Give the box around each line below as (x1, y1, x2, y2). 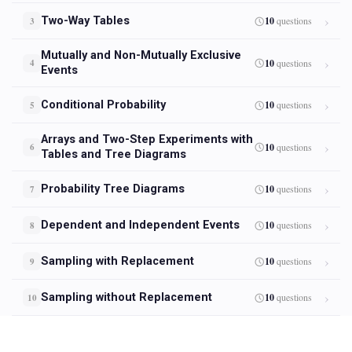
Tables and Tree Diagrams (41, 148, 186, 161)
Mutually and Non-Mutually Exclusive (41, 49, 241, 62)
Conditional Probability (41, 98, 166, 112)
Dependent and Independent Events (41, 218, 240, 232)
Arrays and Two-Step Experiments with (41, 133, 253, 146)
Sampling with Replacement (41, 255, 194, 268)
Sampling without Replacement (41, 291, 212, 304)
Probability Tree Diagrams (41, 182, 185, 196)
